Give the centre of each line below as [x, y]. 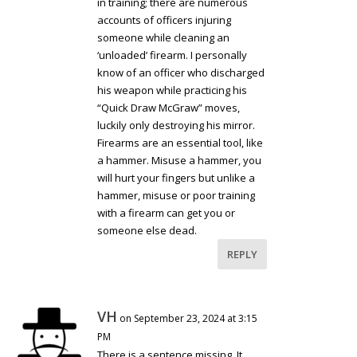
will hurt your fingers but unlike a [177, 178]
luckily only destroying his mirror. [177, 126]
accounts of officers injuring [165, 20]
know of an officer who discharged [181, 73]
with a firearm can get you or [167, 213]
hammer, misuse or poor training [177, 196]
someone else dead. [147, 231]
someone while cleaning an [164, 38]
